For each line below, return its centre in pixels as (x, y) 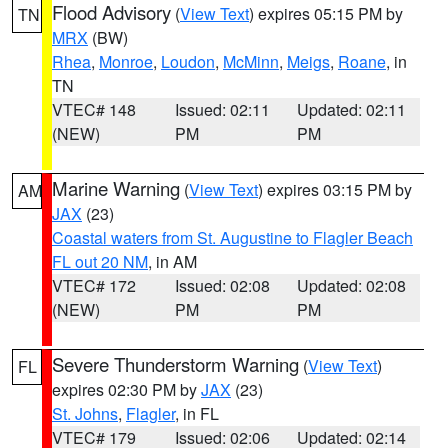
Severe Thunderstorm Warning (175, 364)
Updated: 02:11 (352, 109)
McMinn (251, 61)
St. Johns (85, 413)
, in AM (172, 261)
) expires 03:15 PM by (335, 189)
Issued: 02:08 (222, 285)
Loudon (188, 61)
